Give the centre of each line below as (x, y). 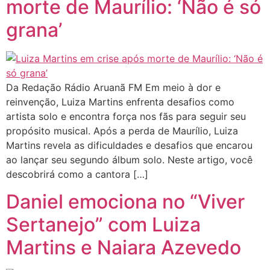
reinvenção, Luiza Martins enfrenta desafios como (120, 102)
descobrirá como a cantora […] (77, 174)
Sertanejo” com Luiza (103, 224)
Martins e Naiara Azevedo (124, 247)
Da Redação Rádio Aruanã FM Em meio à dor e (113, 88)
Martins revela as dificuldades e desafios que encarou (129, 146)
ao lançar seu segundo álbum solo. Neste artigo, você (129, 160)
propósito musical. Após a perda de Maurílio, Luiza (122, 131)
